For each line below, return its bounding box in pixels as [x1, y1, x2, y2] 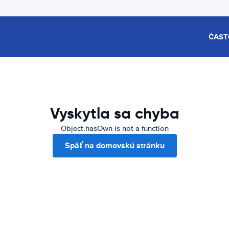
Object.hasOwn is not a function [60, 124, 169, 133]
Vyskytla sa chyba [50, 104, 179, 123]
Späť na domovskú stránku [64, 140, 165, 151]
